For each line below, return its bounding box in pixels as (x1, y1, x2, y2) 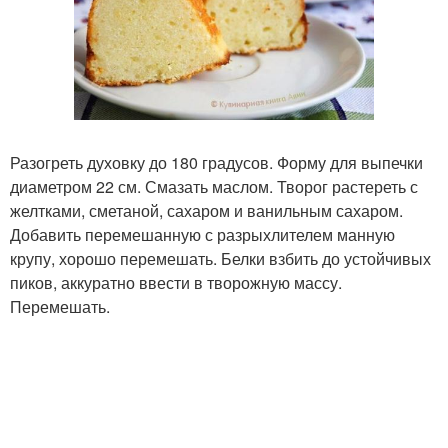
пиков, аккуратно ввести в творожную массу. (10, 270, 342, 294)
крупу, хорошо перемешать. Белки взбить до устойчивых (10, 246, 431, 270)
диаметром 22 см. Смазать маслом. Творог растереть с (10, 174, 418, 198)
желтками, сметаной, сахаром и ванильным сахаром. (10, 198, 403, 222)
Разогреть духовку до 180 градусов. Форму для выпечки (10, 150, 423, 174)
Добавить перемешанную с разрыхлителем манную (10, 222, 395, 246)
